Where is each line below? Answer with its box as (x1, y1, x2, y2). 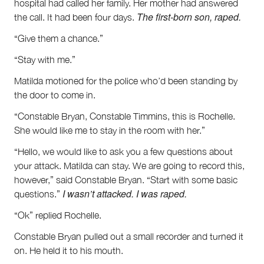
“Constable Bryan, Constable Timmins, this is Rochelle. (14, 110, 235, 121)
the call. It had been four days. (14, 11, 137, 22)
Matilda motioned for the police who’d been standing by (14, 75, 237, 86)
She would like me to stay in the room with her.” (14, 124, 205, 136)
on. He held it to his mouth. (14, 245, 123, 256)
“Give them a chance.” (14, 32, 103, 44)
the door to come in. (14, 89, 95, 100)
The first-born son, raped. (137, 9, 241, 24)
